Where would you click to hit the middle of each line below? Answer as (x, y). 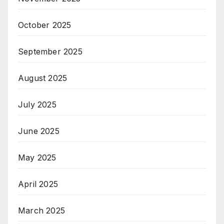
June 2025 (39, 131)
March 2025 (41, 211)
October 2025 (45, 25)
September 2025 (50, 52)
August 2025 (43, 78)
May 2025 (37, 158)
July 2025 (37, 105)
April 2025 (38, 184)
